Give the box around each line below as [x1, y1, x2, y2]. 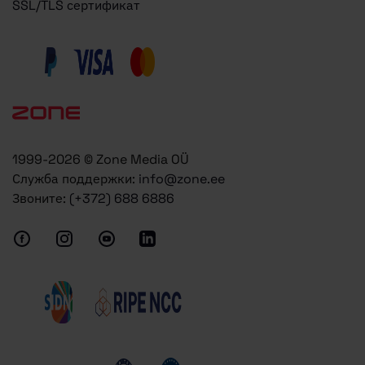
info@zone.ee [139, 170, 225, 188]
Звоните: [12, 190, 69, 208]
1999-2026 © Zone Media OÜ [12, 151, 189, 169]
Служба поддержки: [12, 170, 139, 188]
